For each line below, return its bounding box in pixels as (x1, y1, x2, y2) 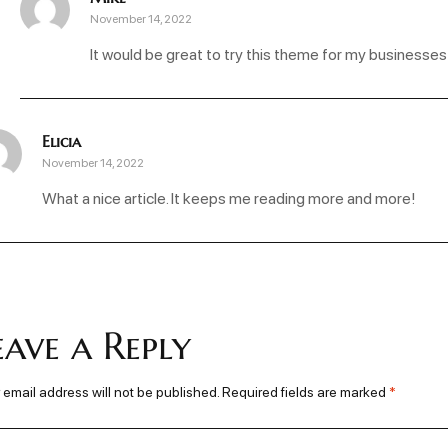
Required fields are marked (222, 382, 389, 401)
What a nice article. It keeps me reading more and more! (42, 187, 416, 209)
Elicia (42, 131, 81, 152)
